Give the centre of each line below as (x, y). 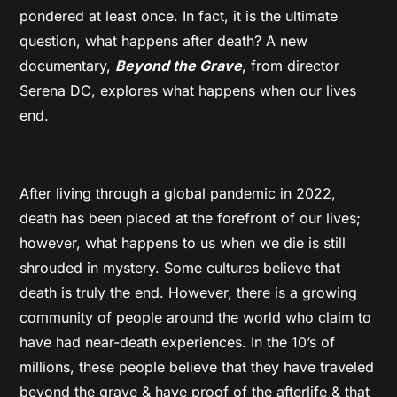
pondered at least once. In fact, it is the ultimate (179, 16)
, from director (291, 66)
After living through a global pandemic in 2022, (178, 194)
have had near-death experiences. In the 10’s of (178, 343)
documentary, (68, 66)
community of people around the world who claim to (196, 318)
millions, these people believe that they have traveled (197, 367)
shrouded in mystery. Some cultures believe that (180, 268)
